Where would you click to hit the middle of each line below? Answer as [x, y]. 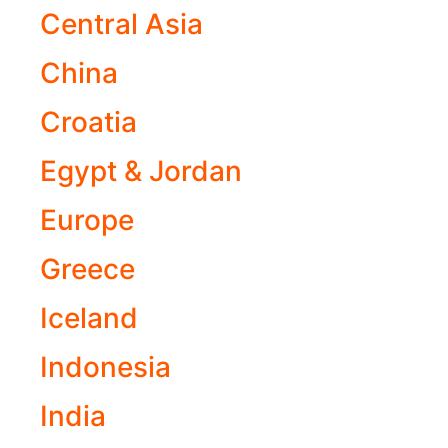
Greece [87, 269]
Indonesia [105, 367]
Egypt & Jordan [141, 171]
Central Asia [121, 24]
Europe [87, 220]
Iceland [89, 318]
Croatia [88, 122]
